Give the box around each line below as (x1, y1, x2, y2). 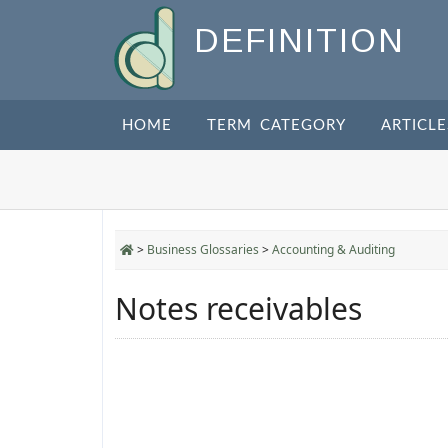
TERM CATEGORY (207, 118, 346, 133)
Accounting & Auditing (272, 241, 395, 258)
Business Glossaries (147, 241, 259, 258)
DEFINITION (194, 22, 405, 60)
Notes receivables (115, 288, 362, 329)
